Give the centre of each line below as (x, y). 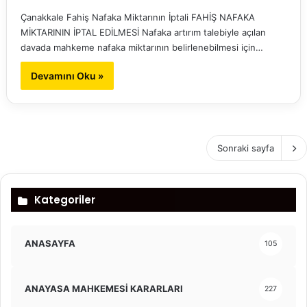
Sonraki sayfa (246, 148)
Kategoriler (65, 199)
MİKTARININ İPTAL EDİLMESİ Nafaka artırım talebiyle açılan (143, 32)
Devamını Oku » (67, 75)
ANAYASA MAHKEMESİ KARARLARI (104, 289)
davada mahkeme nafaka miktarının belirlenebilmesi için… (142, 47)
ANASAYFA (50, 244)
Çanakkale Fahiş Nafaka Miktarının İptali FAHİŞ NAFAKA (137, 17)
